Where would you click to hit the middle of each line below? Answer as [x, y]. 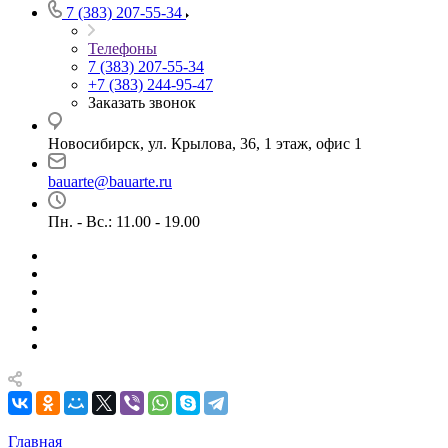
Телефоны [122, 48]
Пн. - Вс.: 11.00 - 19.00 [124, 221]
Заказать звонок [142, 102]
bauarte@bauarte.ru [110, 181]
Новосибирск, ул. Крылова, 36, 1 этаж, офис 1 [205, 143]
